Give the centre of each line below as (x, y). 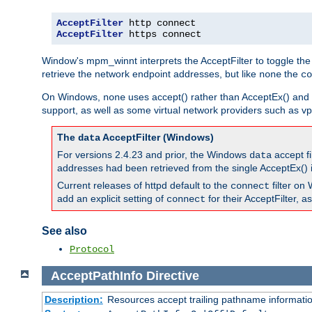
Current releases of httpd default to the (144, 185)
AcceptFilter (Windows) (157, 137)
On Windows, (72, 96)
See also (64, 231)
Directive (172, 275)
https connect (162, 34)
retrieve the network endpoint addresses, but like (150, 73)
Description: (73, 300)
